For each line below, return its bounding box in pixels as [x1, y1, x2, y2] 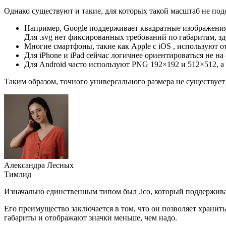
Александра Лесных [4, 160, 74, 169]
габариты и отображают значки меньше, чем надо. [4, 213, 177, 222]
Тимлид [4, 169, 31, 179]
